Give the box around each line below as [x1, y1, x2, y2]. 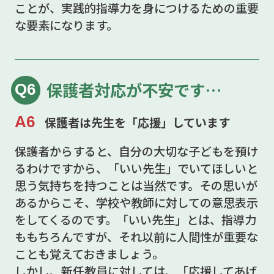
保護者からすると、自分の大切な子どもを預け [14, 142, 258, 160]
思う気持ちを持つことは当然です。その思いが [14, 176, 257, 194]
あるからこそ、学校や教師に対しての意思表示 [14, 193, 258, 211]
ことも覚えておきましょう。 [14, 245, 164, 262]
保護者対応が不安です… [46, 78, 221, 102]
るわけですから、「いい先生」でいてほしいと [14, 159, 258, 177]
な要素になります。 [14, 17, 118, 34]
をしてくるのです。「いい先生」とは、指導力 [14, 210, 256, 228]
